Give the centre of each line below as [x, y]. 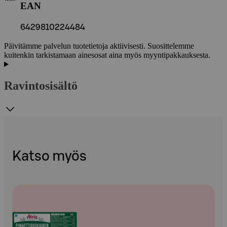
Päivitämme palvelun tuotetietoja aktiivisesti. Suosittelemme [99, 46]
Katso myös [49, 157]
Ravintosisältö [41, 86]
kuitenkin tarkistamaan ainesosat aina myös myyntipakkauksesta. [107, 55]
